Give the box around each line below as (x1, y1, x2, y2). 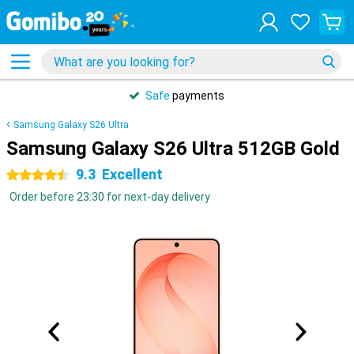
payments (170, 89, 224, 102)
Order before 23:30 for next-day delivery (9, 190, 210, 203)
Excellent (102, 166, 163, 183)
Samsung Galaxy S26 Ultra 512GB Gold (6, 137, 340, 160)
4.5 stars (6, 169, 51, 182)
